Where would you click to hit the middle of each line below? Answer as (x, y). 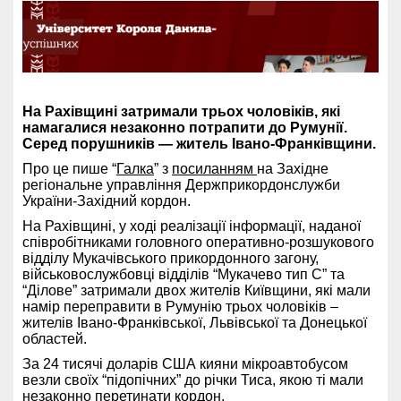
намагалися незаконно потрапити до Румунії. (185, 127)
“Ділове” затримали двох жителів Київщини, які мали (196, 290)
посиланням (214, 168)
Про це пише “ (69, 168)
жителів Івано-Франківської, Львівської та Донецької (195, 322)
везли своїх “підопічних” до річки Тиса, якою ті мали (193, 380)
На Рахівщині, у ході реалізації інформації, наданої (192, 226)
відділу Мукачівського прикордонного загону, (171, 258)
